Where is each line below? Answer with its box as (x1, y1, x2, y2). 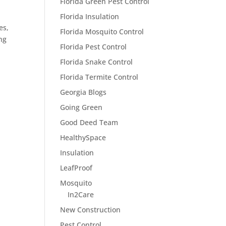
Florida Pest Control (60, 42, 127, 51)
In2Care (68, 190, 94, 199)
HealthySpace (60, 133, 106, 142)
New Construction (60, 205, 121, 214)
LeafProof (60, 163, 93, 173)
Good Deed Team (60, 118, 119, 127)
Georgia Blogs (60, 87, 107, 97)
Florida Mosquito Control (60, 27, 144, 36)
